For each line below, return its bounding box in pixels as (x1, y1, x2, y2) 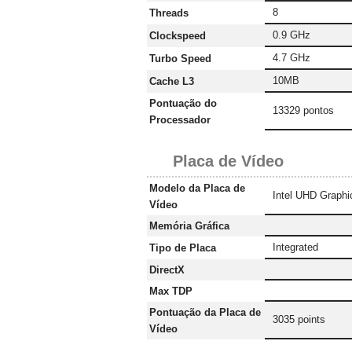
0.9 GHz (273, 29, 310, 42)
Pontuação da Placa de (149, 306, 261, 319)
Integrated (273, 241, 318, 254)
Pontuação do (149, 97, 217, 110)
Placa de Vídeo (173, 152, 284, 170)
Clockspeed (149, 30, 206, 42)
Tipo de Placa (149, 242, 216, 255)
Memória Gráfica (149, 220, 229, 233)
